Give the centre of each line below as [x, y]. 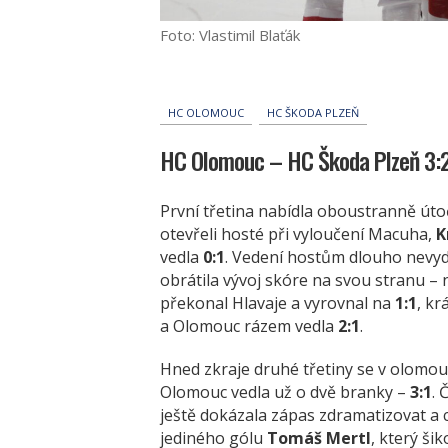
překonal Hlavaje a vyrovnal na [277, 302]
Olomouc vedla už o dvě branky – [285, 391]
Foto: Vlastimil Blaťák [230, 34]
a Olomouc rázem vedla [249, 325]
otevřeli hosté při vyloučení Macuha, [298, 233]
